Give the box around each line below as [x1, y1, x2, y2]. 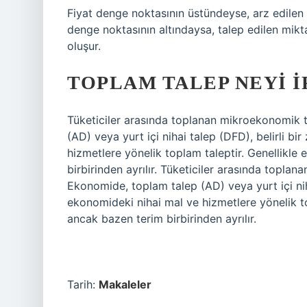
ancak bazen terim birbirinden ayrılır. [67, 212, 256, 225]
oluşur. [67, 39, 101, 53]
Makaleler [99, 278, 151, 291]
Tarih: [67, 278, 99, 291]
